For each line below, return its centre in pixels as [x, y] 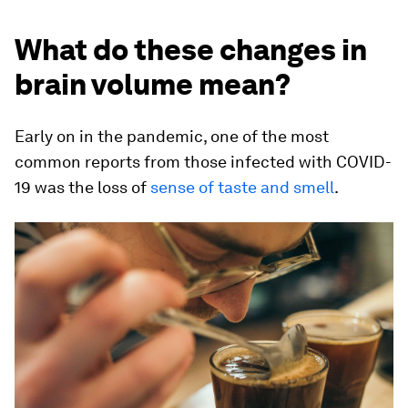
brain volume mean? [153, 84]
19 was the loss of [82, 187]
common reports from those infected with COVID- [203, 162]
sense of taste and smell [242, 187]
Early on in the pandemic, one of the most [172, 136]
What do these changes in [191, 50]
